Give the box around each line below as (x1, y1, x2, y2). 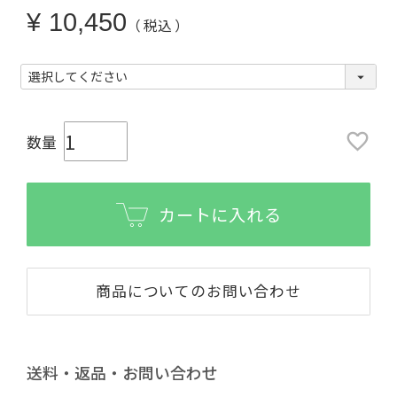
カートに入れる (159, 201, 282, 227)
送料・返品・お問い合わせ (26, 361, 218, 385)
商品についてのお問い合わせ (96, 280, 301, 302)
